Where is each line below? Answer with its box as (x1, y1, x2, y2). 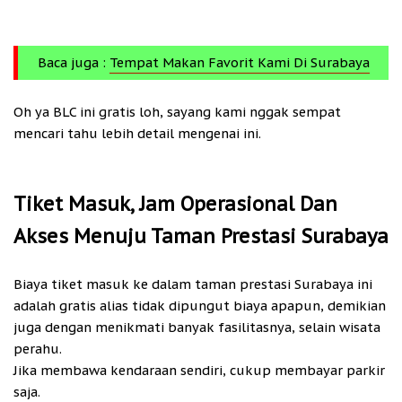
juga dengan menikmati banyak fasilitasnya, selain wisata (13, 319, 380, 336)
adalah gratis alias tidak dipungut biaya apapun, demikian (13, 297, 386, 315)
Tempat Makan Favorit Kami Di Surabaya (109, 54, 370, 72)
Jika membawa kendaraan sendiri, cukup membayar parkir (13, 362, 385, 380)
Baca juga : (37, 54, 109, 72)
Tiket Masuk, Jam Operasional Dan (13, 191, 337, 217)
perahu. (13, 340, 62, 358)
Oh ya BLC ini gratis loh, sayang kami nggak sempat (13, 103, 341, 121)
